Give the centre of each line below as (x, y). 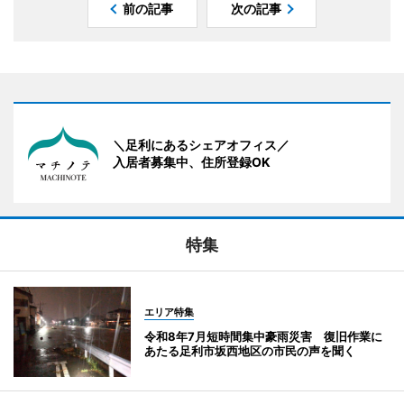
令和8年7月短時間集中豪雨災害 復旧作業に (263, 337)
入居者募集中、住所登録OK (192, 162)
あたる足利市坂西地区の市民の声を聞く (250, 351)
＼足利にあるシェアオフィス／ (201, 145)
